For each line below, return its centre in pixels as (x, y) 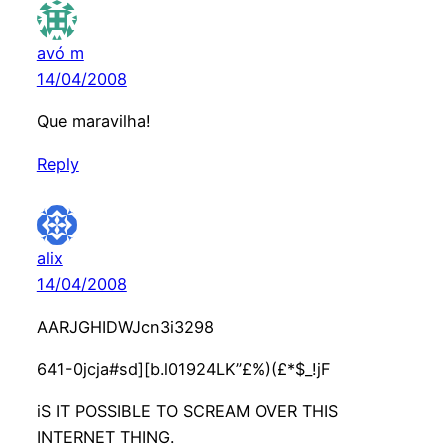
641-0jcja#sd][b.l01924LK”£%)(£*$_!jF (183, 368)
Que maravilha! (93, 121)
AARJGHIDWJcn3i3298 (125, 326)
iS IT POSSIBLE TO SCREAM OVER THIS (187, 411)
